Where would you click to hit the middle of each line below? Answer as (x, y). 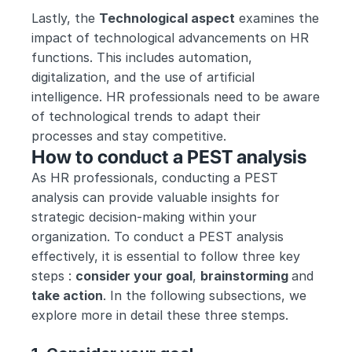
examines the (277, 18)
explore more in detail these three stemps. (160, 315)
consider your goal (134, 276)
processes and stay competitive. (129, 136)
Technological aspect (167, 18)
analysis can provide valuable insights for (156, 197)
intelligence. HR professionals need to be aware (176, 97)
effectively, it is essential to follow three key (166, 256)
